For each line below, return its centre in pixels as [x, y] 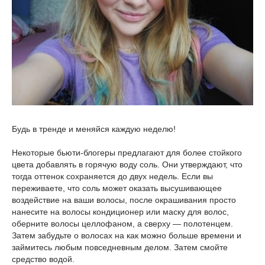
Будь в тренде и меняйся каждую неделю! [94, 129]
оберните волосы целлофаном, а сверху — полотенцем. [122, 223]
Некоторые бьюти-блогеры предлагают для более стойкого [127, 152]
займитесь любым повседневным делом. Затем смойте [120, 247]
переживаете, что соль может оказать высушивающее [117, 188]
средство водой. [43, 259]
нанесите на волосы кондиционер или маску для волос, [120, 211]
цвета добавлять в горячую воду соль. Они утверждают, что [127, 164]
